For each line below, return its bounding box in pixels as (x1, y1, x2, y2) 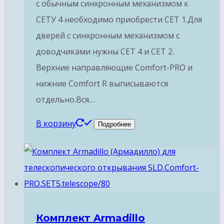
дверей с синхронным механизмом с (36, 30, 179, 41)
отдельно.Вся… (36, 94, 94, 105)
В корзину (36, 118, 76, 129)
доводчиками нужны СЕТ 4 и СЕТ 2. (36, 46, 174, 57)
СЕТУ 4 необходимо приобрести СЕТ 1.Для (36, 14, 202, 25)
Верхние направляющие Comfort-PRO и (36, 62, 192, 73)
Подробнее (98, 120, 131, 128)
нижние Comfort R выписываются (36, 78, 168, 89)
